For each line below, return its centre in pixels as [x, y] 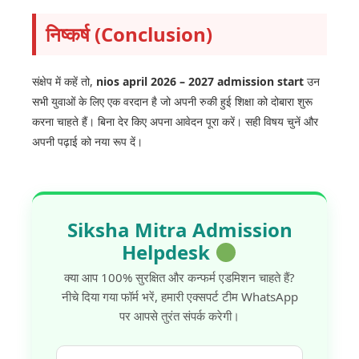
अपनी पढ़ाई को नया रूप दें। [87, 142]
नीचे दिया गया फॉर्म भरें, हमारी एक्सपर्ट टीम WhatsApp [179, 297]
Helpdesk [169, 252]
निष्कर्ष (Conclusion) [129, 34]
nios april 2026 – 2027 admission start [200, 82]
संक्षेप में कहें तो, [64, 82]
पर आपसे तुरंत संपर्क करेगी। [179, 316]
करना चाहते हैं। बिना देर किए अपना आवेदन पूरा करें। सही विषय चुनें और [175, 122]
